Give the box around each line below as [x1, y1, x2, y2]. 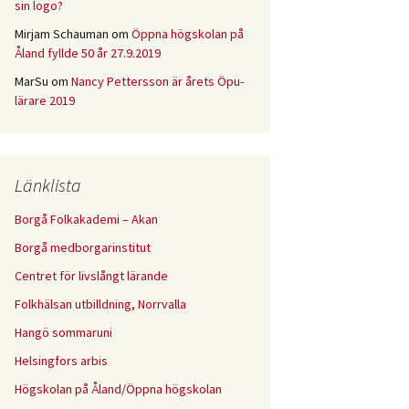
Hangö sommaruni [15, 324, 112, 341]
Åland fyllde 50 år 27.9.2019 [15, 45, 161, 61]
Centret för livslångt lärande [15, 267, 168, 284]
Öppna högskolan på [131, 26, 244, 42]
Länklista [15, 173, 81, 196]
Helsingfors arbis [15, 352, 108, 369]
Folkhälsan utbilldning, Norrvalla [15, 296, 186, 312]
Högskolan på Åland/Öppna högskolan [15, 381, 222, 397]
